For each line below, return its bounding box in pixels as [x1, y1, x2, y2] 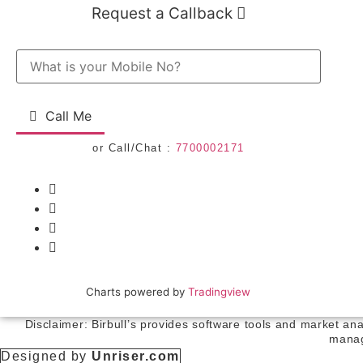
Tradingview [188, 285, 251, 299]
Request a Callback [91, 4, 237, 23]
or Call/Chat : [92, 142, 176, 155]
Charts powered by [86, 285, 189, 299]
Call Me [45, 108, 92, 125]
